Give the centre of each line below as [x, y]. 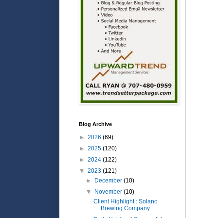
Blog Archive [95, 124]
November [109, 191]
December [109, 180]
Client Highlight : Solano [125, 201]
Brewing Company [125, 208]
